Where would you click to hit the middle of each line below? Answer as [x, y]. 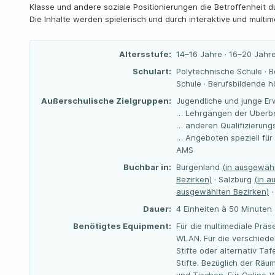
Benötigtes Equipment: [122, 226]
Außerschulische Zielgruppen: [106, 101]
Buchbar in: [147, 167]
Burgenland [199, 167]
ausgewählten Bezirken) [223, 192]
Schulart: [152, 71]
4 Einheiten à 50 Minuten [224, 209]
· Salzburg [233, 179]
